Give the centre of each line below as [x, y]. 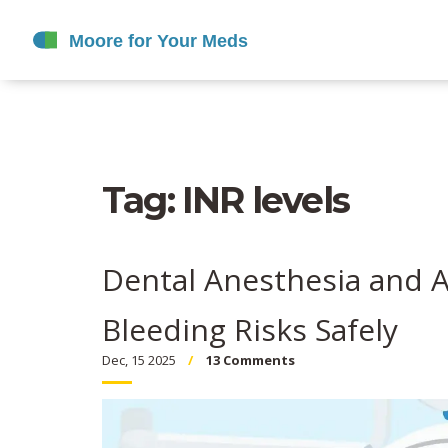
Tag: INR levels [225, 200]
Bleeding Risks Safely [250, 329]
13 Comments [250, 360]
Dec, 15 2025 [139, 360]
